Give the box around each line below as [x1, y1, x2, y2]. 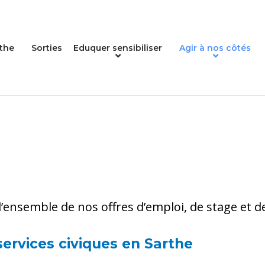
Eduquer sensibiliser [73, 43, 162, 53]
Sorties [31, 43, 62, 53]
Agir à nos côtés [179, 43, 251, 53]
